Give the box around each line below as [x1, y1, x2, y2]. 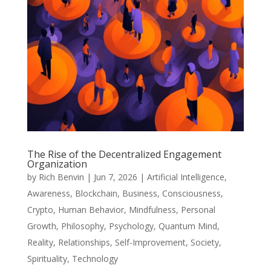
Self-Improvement [114, 236, 186, 248]
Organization [27, 157, 87, 171]
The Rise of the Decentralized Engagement [27, 147, 221, 161]
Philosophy [60, 220, 104, 232]
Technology [71, 252, 118, 264]
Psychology [108, 220, 154, 232]
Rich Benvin [38, 171, 84, 183]
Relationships [57, 236, 110, 248]
